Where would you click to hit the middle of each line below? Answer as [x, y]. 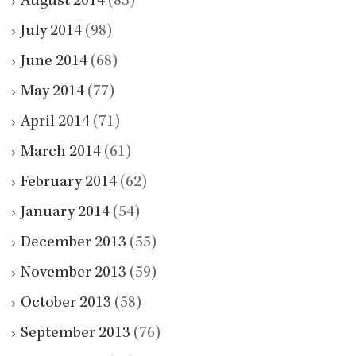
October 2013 [66, 304]
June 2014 [54, 62]
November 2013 [74, 274]
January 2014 [65, 213]
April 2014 [55, 123]
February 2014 [69, 183]
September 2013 [75, 334]
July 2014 [51, 32]
